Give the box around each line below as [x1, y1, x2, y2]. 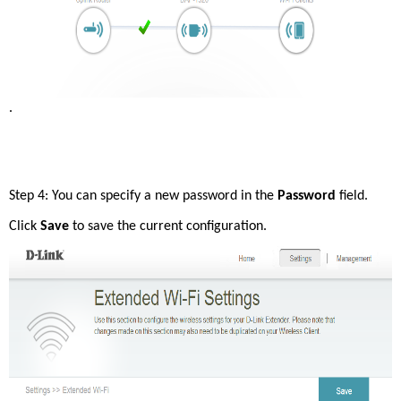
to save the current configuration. [73, 219, 270, 234]
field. [336, 189, 371, 203]
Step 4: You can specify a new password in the [9, 189, 277, 203]
